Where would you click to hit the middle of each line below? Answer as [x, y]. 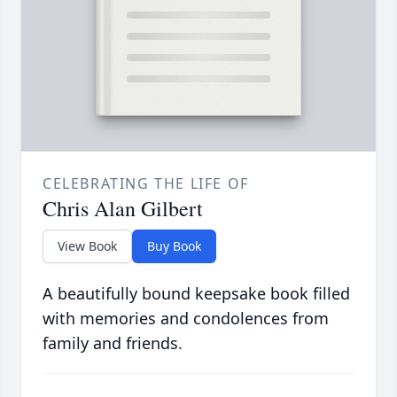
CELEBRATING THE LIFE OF [146, 183]
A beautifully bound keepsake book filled [196, 293]
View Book [87, 245]
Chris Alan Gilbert [123, 208]
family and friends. [113, 343]
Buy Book [174, 245]
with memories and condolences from [186, 318]
